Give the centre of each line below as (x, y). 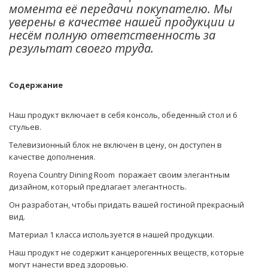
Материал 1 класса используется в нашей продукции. (112, 234)
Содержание (37, 85)
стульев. (25, 127)
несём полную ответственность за (112, 35)
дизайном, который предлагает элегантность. (98, 186)
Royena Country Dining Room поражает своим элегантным (119, 174)
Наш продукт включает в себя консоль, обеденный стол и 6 (123, 115)
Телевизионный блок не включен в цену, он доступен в (115, 144)
